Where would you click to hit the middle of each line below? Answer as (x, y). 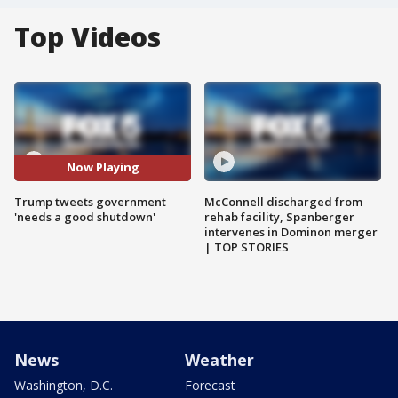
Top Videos (88, 37)
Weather (219, 359)
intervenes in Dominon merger (291, 231)
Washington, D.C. (64, 385)
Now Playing (103, 167)
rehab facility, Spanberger (279, 216)
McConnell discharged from (283, 201)
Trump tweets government (90, 201)
